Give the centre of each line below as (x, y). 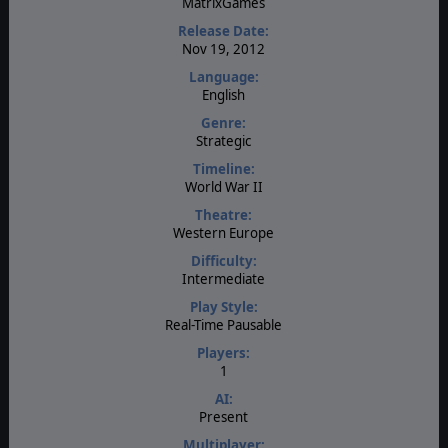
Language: (223, 76)
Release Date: (224, 30)
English (224, 94)
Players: (224, 352)
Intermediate (224, 278)
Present (224, 416)
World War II (223, 186)
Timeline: (223, 168)
